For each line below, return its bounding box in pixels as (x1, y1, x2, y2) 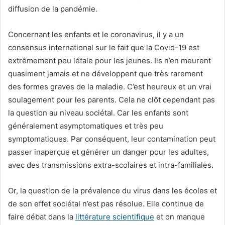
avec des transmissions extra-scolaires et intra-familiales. (8, 160, 213, 170)
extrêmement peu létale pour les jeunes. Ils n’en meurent (8, 55, 211, 65)
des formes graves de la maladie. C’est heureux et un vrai (8, 81, 211, 91)
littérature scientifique (75, 211, 154, 221)
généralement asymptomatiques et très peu (8, 121, 163, 131)
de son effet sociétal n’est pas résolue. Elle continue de (8, 198, 204, 208)
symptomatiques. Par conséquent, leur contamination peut (8, 134, 215, 144)
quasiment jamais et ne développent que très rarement (8, 68, 203, 78)
